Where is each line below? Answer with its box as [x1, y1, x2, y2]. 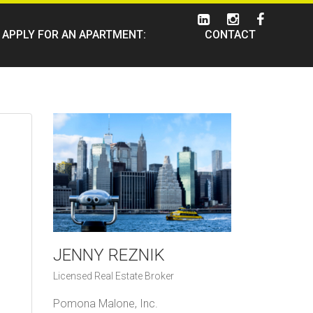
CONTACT [205, 28, 256, 41]
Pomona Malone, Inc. [53, 297, 158, 311]
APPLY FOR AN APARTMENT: [2, 28, 146, 41]
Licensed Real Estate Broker [53, 270, 174, 282]
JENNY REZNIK [53, 245, 165, 265]
